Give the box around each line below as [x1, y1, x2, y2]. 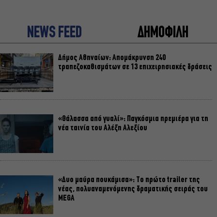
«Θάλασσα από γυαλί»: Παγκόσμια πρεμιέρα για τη [58, 114, 208, 124]
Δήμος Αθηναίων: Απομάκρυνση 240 [58, 53, 166, 62]
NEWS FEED [27, 26, 82, 41]
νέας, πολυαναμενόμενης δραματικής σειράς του [58, 185, 208, 194]
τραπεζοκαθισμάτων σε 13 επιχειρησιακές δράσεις [58, 62, 212, 72]
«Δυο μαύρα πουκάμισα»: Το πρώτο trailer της [58, 175, 200, 185]
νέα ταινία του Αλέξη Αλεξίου [58, 124, 147, 133]
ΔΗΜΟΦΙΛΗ [137, 26, 188, 41]
